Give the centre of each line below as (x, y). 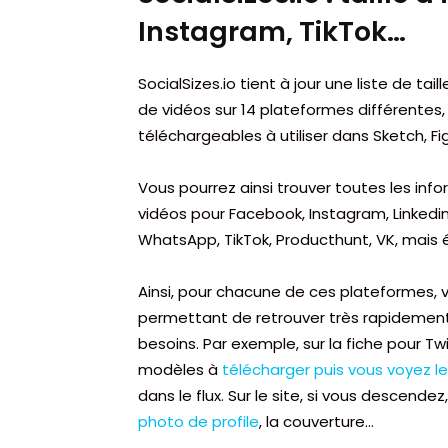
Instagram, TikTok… (272, 31)
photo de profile (198, 421)
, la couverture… (316, 421)
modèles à (180, 369)
